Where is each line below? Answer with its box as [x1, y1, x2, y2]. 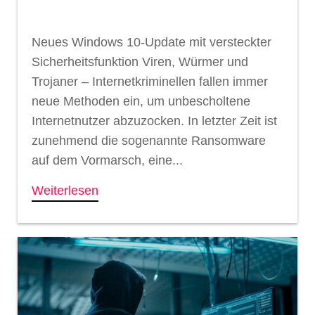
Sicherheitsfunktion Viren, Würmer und [32, 54, 248, 69]
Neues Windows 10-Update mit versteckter [32, 34, 271, 49]
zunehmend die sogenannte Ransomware [32, 133, 266, 148]
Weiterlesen [32, 183, 98, 198]
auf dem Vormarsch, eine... [32, 153, 183, 167]
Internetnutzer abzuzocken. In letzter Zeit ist [32, 113, 277, 128]
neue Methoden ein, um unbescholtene [32, 94, 250, 108]
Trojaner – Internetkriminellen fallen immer [32, 74, 268, 89]
